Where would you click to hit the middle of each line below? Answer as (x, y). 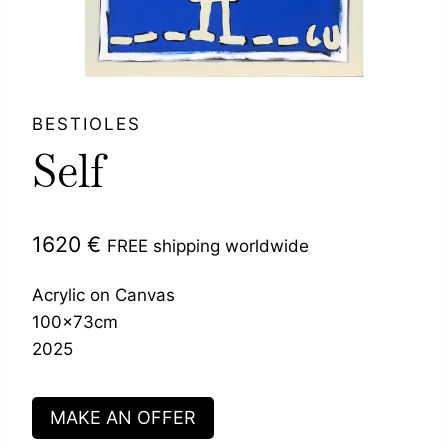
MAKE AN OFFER (123, 418)
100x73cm (75, 321)
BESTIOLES (86, 124)
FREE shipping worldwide (208, 245)
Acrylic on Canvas (103, 294)
